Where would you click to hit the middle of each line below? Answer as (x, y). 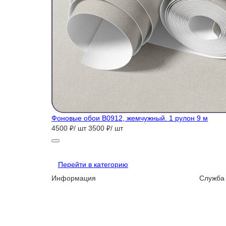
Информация (74, 178)
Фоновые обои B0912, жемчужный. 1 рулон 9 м (130, 118)
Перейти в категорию (93, 164)
